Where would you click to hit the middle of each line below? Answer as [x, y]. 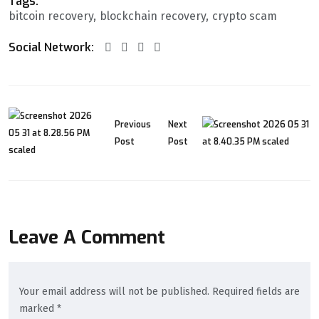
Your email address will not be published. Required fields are [159, 291]
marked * [40, 308]
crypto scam [245, 16]
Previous [133, 124]
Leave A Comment [87, 237]
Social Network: [51, 47]
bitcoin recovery [51, 16]
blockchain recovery [153, 16]
